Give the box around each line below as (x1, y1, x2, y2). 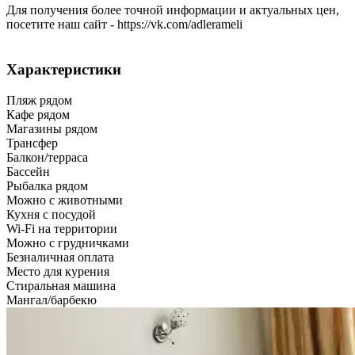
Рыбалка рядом (6, 178, 88, 193)
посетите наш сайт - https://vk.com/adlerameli (6, 17, 242, 32)
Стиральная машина (6, 278, 116, 292)
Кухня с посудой (6, 207, 96, 221)
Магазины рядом (6, 121, 97, 136)
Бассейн (6, 164, 50, 178)
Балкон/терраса (6, 150, 88, 164)
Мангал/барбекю (6, 292, 97, 307)
